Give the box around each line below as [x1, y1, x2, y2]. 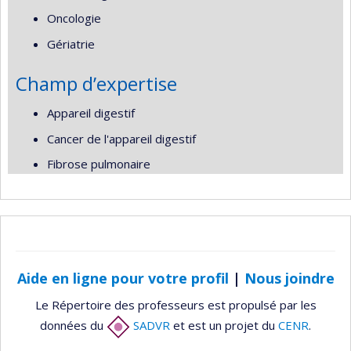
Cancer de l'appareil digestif [47, 130, 196, 147]
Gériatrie [47, 35, 95, 52]
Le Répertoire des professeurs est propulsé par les [34, 297, 317, 313]
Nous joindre [244, 268, 335, 288]
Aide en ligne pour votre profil [16, 268, 229, 288]
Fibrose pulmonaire [47, 156, 150, 172]
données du [40, 317, 107, 334]
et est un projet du [170, 317, 278, 334]
